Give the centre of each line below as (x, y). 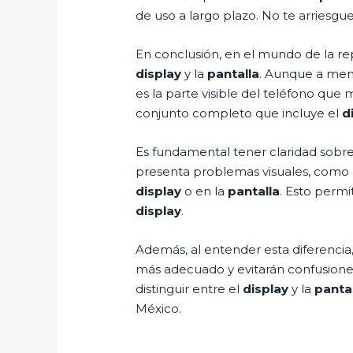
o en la (205, 191)
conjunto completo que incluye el (239, 113)
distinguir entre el (190, 289)
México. (159, 309)
